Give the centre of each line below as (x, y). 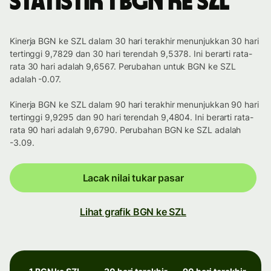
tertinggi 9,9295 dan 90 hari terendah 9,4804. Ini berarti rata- (132, 117)
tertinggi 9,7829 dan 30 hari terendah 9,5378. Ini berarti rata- (131, 54)
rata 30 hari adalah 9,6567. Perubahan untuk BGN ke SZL (123, 67)
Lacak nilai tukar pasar (133, 178)
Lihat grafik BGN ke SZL (133, 212)
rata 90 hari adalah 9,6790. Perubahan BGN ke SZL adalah (126, 130)
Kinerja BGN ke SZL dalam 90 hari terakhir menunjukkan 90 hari (134, 105)
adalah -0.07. (35, 79)
